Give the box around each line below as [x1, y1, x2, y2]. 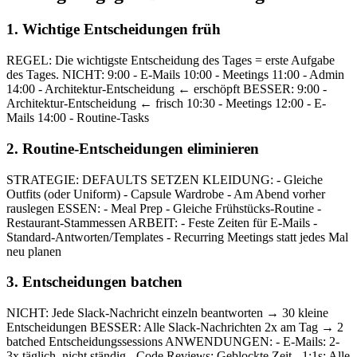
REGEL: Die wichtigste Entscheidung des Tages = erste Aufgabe [6, 53, 335, 68]
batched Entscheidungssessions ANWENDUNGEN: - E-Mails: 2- [6, 334, 339, 348]
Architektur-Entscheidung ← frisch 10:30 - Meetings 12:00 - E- [6, 96, 326, 111]
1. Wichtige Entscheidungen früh [6, 21, 221, 38]
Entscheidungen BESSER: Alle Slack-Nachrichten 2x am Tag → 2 [6, 320, 343, 334]
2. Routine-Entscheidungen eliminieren [6, 139, 259, 157]
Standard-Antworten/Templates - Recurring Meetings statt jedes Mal [6, 229, 348, 244]
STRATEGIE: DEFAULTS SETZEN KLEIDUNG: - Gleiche [6, 172, 323, 186]
